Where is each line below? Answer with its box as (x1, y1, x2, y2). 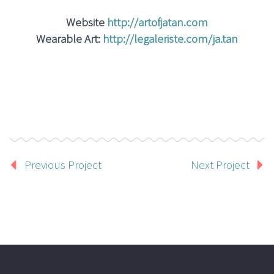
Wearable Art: (36, 31, 103, 46)
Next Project (191, 157, 250, 172)
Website (66, 15, 107, 30)
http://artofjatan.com (107, 15, 208, 30)
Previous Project (24, 157, 102, 172)
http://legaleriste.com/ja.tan (103, 31, 238, 46)
